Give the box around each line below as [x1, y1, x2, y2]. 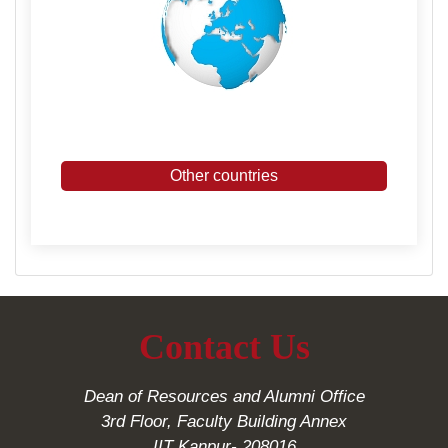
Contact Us [138, 327, 310, 367]
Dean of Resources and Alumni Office [83, 387, 365, 406]
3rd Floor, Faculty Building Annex [101, 412, 347, 431]
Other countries [170, 167, 278, 184]
